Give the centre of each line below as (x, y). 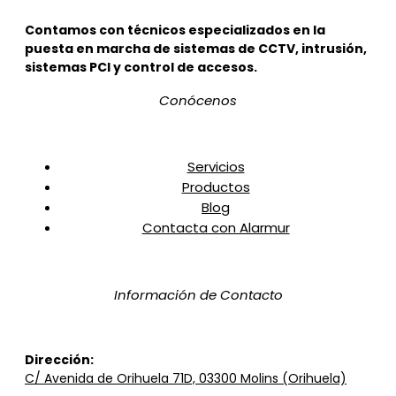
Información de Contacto (198, 294)
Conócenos (198, 100)
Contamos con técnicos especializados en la (175, 30)
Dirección (57, 360)
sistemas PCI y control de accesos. (141, 67)
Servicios (216, 167)
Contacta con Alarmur (216, 228)
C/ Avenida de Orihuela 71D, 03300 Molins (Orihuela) (186, 378)
